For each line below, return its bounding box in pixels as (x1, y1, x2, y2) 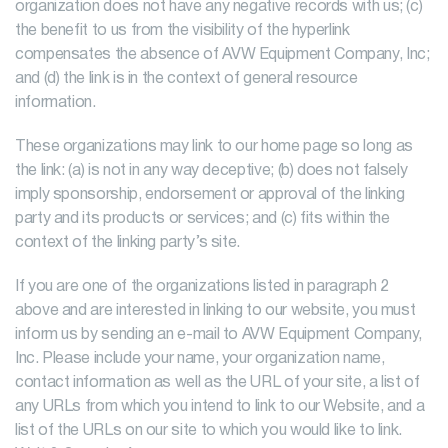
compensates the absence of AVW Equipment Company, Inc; (15, 48, 430, 62)
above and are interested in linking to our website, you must (15, 304, 416, 318)
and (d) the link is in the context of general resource (15, 72, 358, 86)
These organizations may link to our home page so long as (15, 140, 413, 154)
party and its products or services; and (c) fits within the (15, 212, 390, 226)
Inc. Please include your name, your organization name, (15, 352, 385, 366)
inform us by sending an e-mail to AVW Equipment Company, (15, 328, 422, 342)
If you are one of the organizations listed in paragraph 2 (15, 280, 389, 294)
